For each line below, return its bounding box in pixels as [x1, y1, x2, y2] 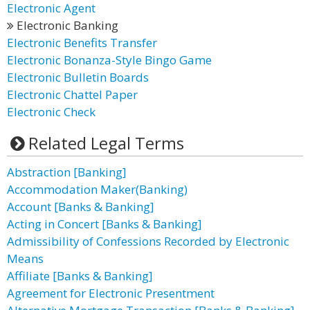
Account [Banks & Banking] [7, 199, 154, 215]
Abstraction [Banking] [7, 164, 127, 180]
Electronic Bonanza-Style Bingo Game [7, 52, 212, 68]
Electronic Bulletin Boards [7, 69, 149, 85]
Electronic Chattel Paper [7, 86, 138, 102]
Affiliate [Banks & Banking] [7, 268, 153, 284]
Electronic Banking [14, 17, 118, 33]
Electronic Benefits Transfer [7, 35, 157, 51]
